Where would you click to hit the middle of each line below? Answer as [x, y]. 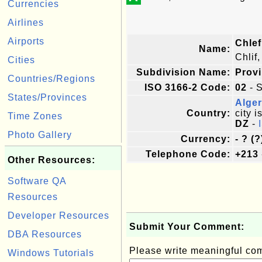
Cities [21, 60]
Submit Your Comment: [187, 227]
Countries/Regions [51, 79]
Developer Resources [58, 216]
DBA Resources [45, 234]
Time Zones [35, 116]
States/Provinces [47, 97]
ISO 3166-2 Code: [187, 87]
